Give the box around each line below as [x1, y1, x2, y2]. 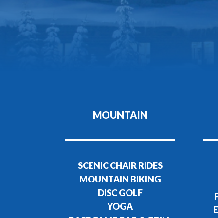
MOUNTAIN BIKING [79, 174, 161, 185]
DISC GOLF [97, 187, 143, 199]
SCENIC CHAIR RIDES [77, 160, 163, 171]
